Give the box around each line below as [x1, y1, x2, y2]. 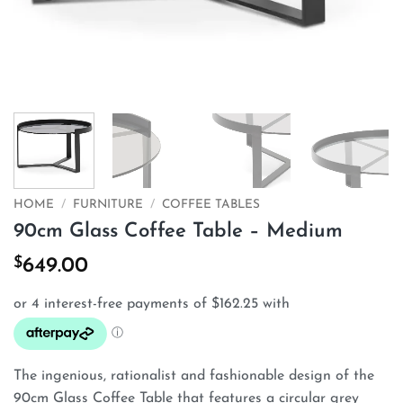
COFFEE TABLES [162, 198, 261, 210]
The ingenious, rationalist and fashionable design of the [13, 368, 374, 383]
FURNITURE [73, 198, 144, 210]
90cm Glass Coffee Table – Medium [13, 220, 343, 242]
